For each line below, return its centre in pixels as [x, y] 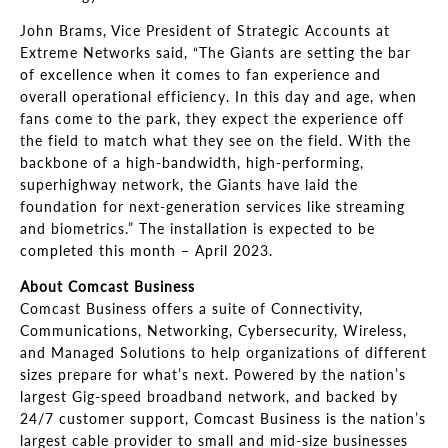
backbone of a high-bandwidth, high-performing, [192, 162]
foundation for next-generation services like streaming [212, 206]
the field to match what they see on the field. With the [215, 140]
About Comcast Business [107, 286]
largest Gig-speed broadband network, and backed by [209, 396]
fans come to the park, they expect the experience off [212, 118]
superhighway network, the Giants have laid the [189, 184]
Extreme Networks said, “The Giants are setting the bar [215, 52]
